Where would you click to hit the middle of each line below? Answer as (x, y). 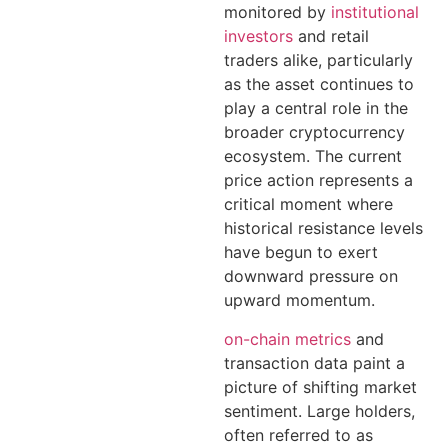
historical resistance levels (323, 228)
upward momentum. (299, 300)
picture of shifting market (320, 386)
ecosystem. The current (313, 156)
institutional (375, 12)
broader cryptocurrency (314, 132)
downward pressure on (311, 276)
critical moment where (308, 204)
